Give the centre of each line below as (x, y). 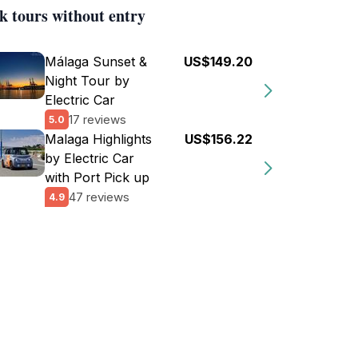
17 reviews (97, 119)
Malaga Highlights (98, 139)
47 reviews (99, 197)
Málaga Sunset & (96, 62)
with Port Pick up (97, 177)
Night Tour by (87, 81)
